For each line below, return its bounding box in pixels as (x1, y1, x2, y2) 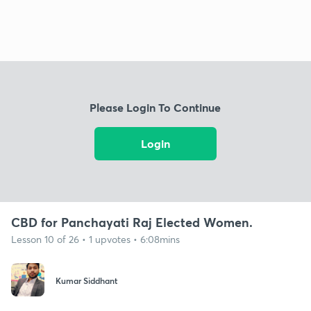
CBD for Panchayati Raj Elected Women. (11, 213, 253, 230)
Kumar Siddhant (56, 275, 117, 287)
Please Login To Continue (90, 100, 221, 115)
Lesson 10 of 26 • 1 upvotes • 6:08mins (11, 232, 180, 246)
